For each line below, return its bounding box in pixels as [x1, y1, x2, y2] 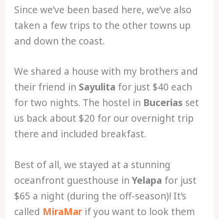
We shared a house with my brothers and [14, 65, 198, 78]
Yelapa [132, 174, 162, 187]
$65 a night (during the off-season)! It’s [14, 189, 187, 202]
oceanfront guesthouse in [14, 174, 132, 187]
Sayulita [79, 81, 116, 94]
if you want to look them [82, 205, 196, 218]
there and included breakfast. [14, 128, 147, 141]
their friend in [14, 81, 79, 94]
